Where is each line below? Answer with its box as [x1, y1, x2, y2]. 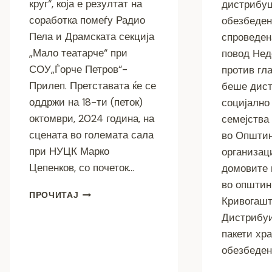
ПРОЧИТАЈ [29, 190, 79, 201]
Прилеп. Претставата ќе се [29, 79, 156, 93]
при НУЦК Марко [29, 144, 109, 158]
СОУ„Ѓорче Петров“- [29, 63, 127, 76]
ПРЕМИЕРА [78, 188, 129, 199]
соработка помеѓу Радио [29, 13, 145, 27]
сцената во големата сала [29, 128, 154, 142]
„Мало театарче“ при [29, 46, 127, 60]
